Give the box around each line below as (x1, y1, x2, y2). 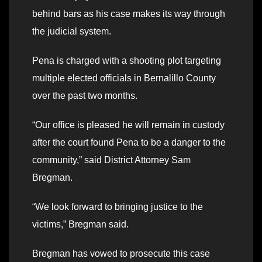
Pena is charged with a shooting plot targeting (32, 55, 221, 65)
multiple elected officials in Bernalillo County (32, 73, 216, 83)
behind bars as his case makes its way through (32, 8, 225, 19)
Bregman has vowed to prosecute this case (32, 248, 210, 258)
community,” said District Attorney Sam (32, 154, 191, 165)
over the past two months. (32, 90, 137, 101)
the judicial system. (32, 26, 111, 36)
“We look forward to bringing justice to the (32, 201, 203, 212)
